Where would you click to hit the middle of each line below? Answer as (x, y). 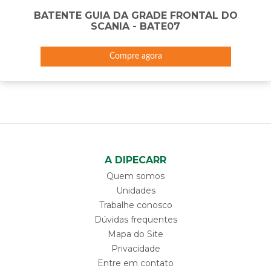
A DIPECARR (135, 160)
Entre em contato (135, 263)
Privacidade (135, 248)
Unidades (135, 190)
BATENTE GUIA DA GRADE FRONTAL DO (135, 15)
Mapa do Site (135, 234)
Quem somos (135, 176)
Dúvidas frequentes (135, 219)
